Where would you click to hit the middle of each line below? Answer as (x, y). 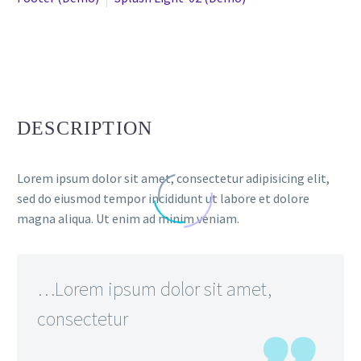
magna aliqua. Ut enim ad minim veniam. (128, 219)
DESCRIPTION (85, 129)
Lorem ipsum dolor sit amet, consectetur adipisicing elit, (173, 178)
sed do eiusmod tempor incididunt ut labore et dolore (163, 199)
